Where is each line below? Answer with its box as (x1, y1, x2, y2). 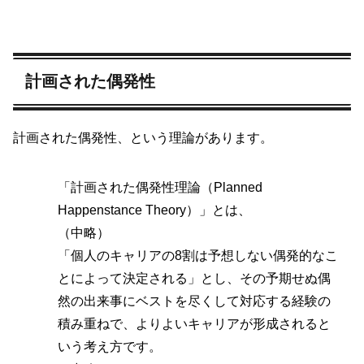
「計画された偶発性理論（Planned (58, 180, 262, 194)
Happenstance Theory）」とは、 (58, 202, 251, 217)
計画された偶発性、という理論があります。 (13, 130, 273, 145)
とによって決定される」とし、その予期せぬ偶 (58, 271, 331, 285)
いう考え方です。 (58, 339, 162, 353)
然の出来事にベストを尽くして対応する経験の (58, 293, 331, 308)
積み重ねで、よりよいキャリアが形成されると (58, 316, 331, 331)
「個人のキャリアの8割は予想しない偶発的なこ (58, 248, 338, 262)
